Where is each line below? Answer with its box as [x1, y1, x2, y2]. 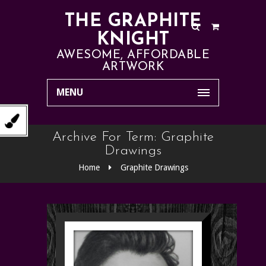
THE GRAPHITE [64, 12, 202, 31]
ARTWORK [102, 61, 164, 73]
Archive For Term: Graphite [52, 131, 214, 144]
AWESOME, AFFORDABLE [56, 49, 210, 61]
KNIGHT [96, 31, 170, 49]
